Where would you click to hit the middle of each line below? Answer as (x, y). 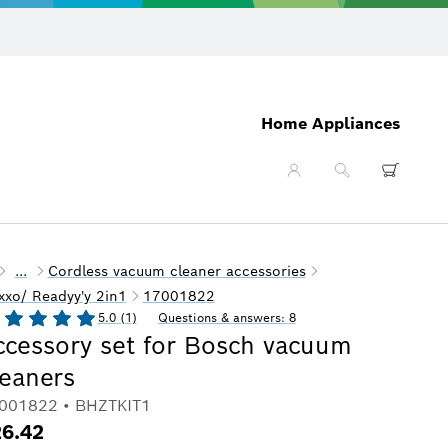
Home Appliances (330, 123)
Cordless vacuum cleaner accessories (176, 271)
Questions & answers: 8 (226, 317)
